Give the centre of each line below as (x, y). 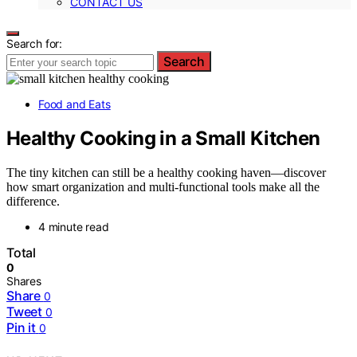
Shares (24, 280)
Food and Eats (75, 104)
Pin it (21, 327)
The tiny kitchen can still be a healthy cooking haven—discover (166, 172)
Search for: (35, 43)
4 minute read (74, 226)
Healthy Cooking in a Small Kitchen (163, 138)
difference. (33, 201)
